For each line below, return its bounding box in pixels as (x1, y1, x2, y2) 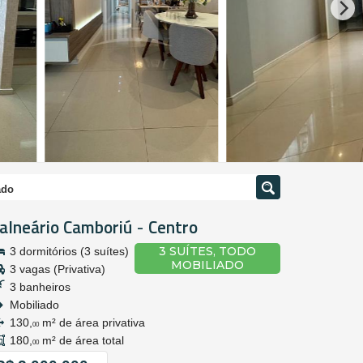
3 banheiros (6, 280, 70, 293)
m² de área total (39, 334, 124, 347)
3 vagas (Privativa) (6, 263, 105, 275)
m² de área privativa (39, 316, 145, 329)
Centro (148, 214, 198, 240)
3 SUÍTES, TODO (159, 244, 256, 258)
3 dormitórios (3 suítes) (6, 245, 129, 258)
